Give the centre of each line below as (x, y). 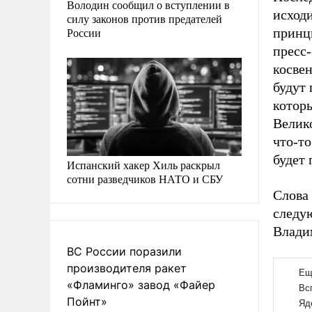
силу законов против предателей (145, 18)
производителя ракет (127, 268)
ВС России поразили (124, 251)
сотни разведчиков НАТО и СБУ (145, 178)
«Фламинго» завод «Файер (141, 284)
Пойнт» (87, 301)
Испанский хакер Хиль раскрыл (143, 164)
